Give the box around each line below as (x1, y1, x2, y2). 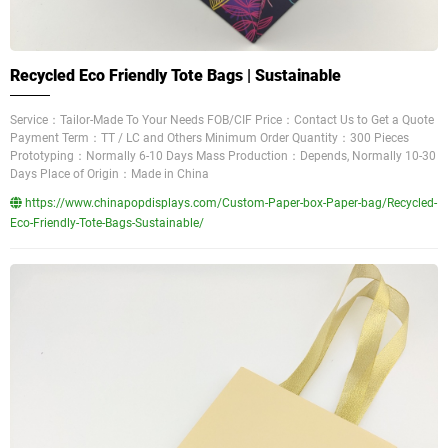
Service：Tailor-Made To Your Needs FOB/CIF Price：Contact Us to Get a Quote (10, 113, 434, 127)
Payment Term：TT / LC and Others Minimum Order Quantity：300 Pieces (10, 131, 409, 145)
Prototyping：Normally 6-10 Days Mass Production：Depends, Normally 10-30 (10, 149, 436, 163)
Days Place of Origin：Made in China (10, 167, 209, 181)
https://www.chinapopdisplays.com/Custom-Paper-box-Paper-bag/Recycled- (22, 196, 437, 210)
